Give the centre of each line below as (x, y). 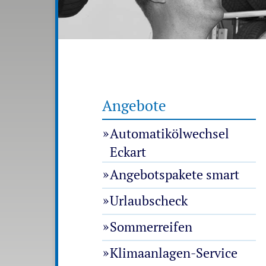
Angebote (134, 105)
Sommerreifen (151, 227)
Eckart (128, 150)
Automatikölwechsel (170, 133)
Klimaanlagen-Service (174, 253)
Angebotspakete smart (175, 174)
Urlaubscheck (149, 200)
